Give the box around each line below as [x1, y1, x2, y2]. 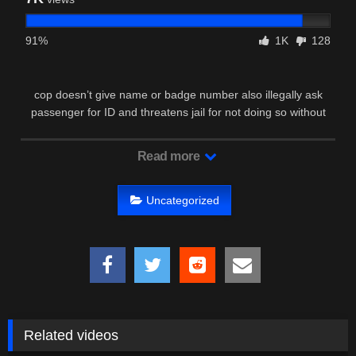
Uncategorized [145, 193, 219, 207]
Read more [137, 149, 203, 164]
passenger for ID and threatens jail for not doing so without [30, 106, 326, 119]
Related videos [24, 327, 119, 343]
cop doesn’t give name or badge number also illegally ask [33, 88, 323, 102]
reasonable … [142, 123, 214, 137]
